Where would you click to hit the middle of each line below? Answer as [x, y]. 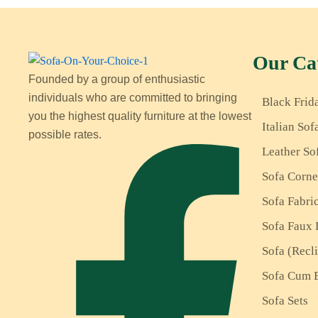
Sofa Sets [285, 301]
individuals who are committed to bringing [133, 98]
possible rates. [65, 135]
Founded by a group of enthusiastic [117, 79]
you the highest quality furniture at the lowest [140, 116]
